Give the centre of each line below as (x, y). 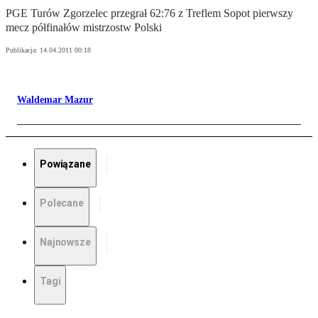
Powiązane (65, 164)
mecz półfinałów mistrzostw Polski (84, 28)
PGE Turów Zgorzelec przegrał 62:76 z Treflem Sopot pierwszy (149, 13)
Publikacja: (23, 50)
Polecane (62, 203)
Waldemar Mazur (55, 100)
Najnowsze (65, 242)
